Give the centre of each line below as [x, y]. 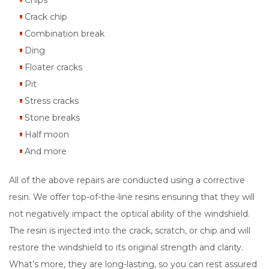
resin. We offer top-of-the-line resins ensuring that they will [132, 197]
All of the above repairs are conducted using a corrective [127, 180]
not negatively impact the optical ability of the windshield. [129, 214]
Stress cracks [51, 101]
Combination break [64, 34]
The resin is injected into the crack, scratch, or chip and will [130, 231]
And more [45, 152]
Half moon [47, 135]
